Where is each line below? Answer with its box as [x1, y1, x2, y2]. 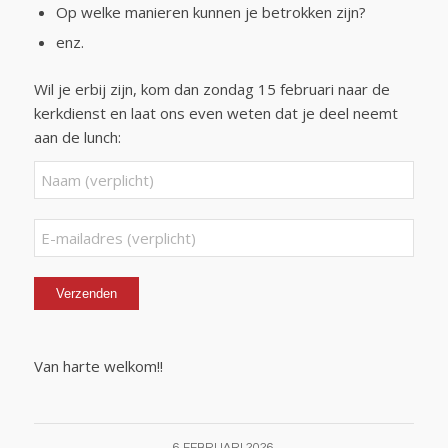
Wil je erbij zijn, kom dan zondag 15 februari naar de [33, 78, 390, 99]
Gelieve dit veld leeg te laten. [32, 279, 235, 299]
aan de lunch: [33, 126, 121, 147]
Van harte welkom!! [33, 356, 163, 377]
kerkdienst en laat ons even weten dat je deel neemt [33, 102, 398, 123]
